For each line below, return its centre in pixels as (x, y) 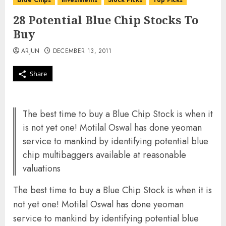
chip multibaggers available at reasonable (104, 155)
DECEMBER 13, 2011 (82, 51)
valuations (42, 168)
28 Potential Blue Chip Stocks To (106, 20)
